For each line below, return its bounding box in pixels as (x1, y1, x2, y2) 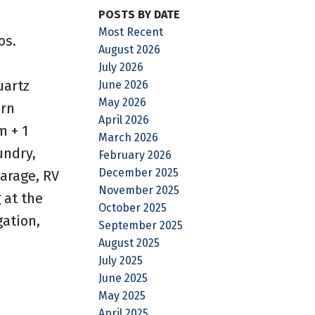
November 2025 (98, 183, 180, 197)
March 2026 (98, 130, 159, 144)
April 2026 (98, 112, 150, 127)
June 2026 (98, 77, 149, 91)
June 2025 (98, 271, 148, 285)
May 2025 (98, 288, 146, 302)
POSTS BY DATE (98, 7, 181, 21)
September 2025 (98, 218, 184, 232)
